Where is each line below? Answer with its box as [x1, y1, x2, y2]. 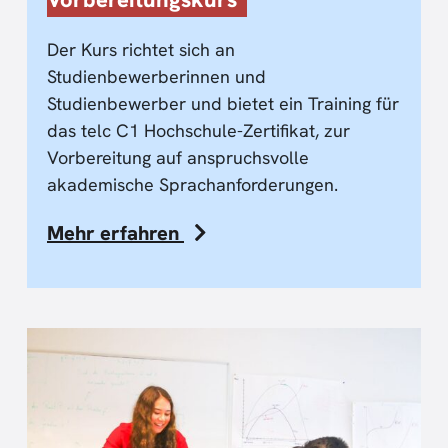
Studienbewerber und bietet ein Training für [47, 91, 399, 115]
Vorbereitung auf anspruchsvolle [47, 145, 309, 169]
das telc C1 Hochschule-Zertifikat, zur [47, 118, 350, 142]
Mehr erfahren [47, 219, 184, 246]
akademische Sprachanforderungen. [47, 172, 338, 196]
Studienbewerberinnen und [47, 64, 266, 88]
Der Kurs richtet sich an [47, 37, 235, 61]
